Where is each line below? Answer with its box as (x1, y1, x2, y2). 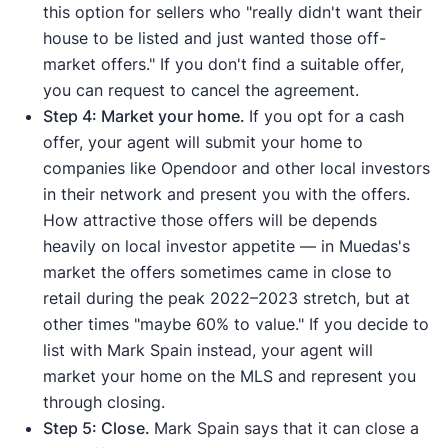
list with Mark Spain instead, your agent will (42, 340, 373, 361)
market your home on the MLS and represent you (42, 366, 416, 387)
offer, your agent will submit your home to (42, 132, 363, 153)
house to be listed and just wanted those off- (42, 28, 386, 49)
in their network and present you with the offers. (42, 184, 410, 205)
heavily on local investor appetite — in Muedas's (42, 236, 410, 257)
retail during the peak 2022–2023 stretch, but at (42, 288, 410, 309)
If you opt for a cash (248, 106, 404, 127)
